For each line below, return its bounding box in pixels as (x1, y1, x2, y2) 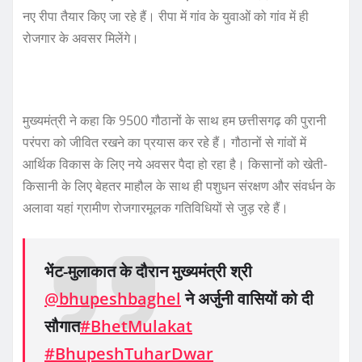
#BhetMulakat (80, 315, 192, 338)
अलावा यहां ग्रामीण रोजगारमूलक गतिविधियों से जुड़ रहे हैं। (23, 199, 288, 217)
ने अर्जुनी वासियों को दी (181, 288, 314, 310)
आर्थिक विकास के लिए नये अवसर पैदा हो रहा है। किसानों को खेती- (23, 155, 327, 174)
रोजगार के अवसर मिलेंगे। (23, 29, 139, 48)
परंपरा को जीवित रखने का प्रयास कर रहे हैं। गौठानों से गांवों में (23, 133, 306, 152)
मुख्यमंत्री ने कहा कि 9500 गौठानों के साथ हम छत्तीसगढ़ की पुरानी (23, 112, 326, 130)
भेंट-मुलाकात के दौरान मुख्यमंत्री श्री (44, 260, 252, 283)
